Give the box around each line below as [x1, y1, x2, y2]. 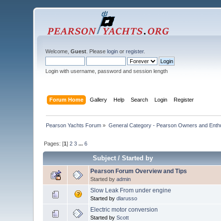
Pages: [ [44, 140, 64, 147]
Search [130, 96, 148, 103]
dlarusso [116, 195, 138, 201]
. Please [86, 48, 108, 54]
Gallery [89, 96, 107, 103]
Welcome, [45, 48, 71, 54]
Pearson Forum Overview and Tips [90, 167, 187, 175]
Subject [93, 154, 116, 162]
